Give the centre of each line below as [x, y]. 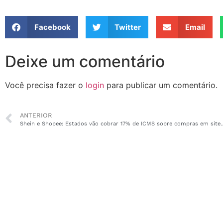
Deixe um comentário [85, 62]
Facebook [52, 27]
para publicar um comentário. [161, 85]
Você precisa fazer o [45, 85]
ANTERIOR [36, 115]
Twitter [128, 27]
